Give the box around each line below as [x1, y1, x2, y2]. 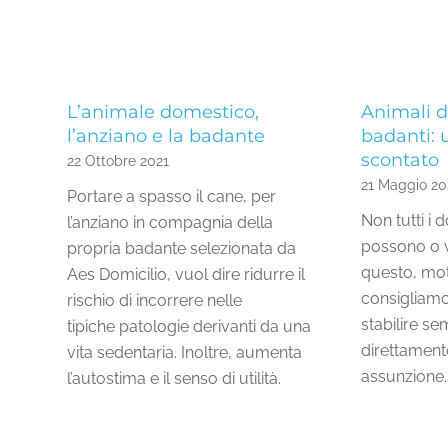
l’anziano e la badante [67, 125, 265, 147]
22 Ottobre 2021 [67, 152, 169, 170]
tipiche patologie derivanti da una [67, 317, 311, 337]
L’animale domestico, [67, 101, 259, 123]
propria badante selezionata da [67, 239, 296, 259]
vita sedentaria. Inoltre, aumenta [67, 343, 302, 363]
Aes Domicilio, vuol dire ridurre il [67, 265, 305, 285]
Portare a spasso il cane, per [67, 187, 276, 207]
